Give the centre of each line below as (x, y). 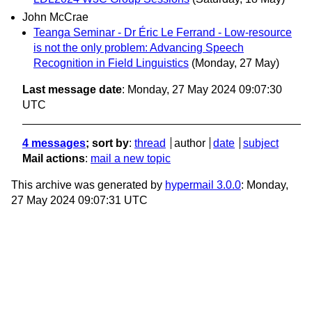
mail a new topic (131, 158)
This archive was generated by (88, 185)
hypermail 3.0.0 (203, 185)
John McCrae (55, 17)
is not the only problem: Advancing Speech (139, 47)
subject (260, 143)
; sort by (107, 143)
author (189, 143)
